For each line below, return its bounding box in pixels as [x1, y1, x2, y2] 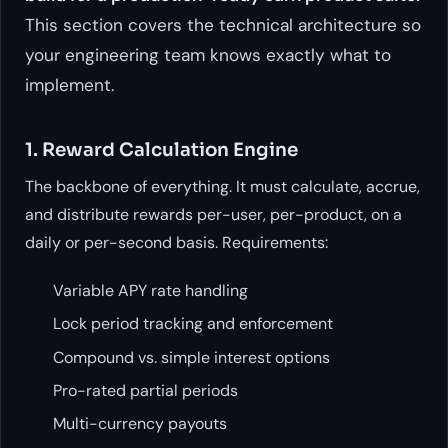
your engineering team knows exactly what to [25, 43, 391, 66]
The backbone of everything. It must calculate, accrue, [25, 175, 420, 197]
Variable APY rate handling [53, 279, 248, 301]
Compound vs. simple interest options [53, 346, 330, 368]
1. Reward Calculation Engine [25, 137, 298, 161]
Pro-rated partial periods [53, 379, 238, 401]
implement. [25, 73, 114, 96]
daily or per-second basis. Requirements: [25, 231, 328, 253]
